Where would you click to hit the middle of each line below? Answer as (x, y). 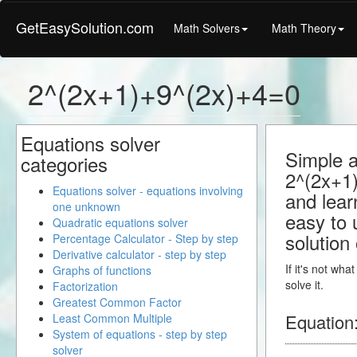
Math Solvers (207, 27)
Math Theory (304, 27)
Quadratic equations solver (120, 222)
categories (64, 164)
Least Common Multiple (112, 318)
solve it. (305, 284)
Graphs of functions (102, 270)
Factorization (85, 286)
